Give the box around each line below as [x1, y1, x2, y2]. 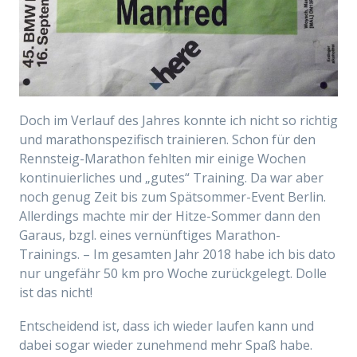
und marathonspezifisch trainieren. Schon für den [19, 131, 316, 149]
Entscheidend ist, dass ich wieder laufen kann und [19, 317, 314, 335]
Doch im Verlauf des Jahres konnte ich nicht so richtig [19, 112, 338, 130]
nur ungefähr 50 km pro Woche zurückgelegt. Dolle [19, 265, 327, 283]
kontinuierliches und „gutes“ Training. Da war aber [19, 169, 324, 187]
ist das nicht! [19, 284, 92, 302]
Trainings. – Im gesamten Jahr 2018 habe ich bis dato [19, 245, 335, 264]
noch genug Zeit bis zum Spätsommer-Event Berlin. [19, 188, 326, 206]
